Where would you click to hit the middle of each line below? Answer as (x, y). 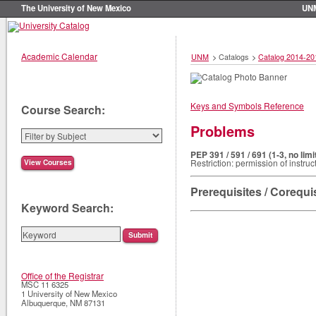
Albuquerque (43, 303)
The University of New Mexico (76, 8)
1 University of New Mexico (69, 294)
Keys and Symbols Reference (247, 105)
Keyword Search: (67, 208)
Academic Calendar (59, 56)
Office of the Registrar (62, 276)
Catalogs (233, 56)
